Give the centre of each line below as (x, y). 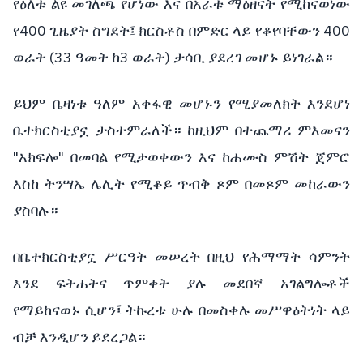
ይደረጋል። (119, 337)
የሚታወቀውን (153, 158)
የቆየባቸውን (287, 31)
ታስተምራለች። (138, 131)
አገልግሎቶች (316, 284)
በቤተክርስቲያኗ (55, 257)
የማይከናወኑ (47, 311)
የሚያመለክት (264, 104)
